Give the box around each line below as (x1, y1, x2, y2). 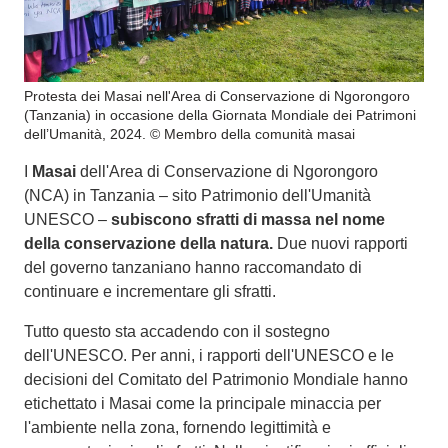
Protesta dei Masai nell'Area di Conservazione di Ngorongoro (24, 88, 410, 105)
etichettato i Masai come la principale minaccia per (24, 395, 381, 413)
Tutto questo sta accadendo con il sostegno (24, 323, 330, 341)
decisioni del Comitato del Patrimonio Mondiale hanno (24, 371, 408, 389)
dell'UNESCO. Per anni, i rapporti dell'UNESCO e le (24, 347, 394, 365)
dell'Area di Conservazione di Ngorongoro (76, 163, 378, 181)
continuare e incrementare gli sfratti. (24, 283, 276, 301)
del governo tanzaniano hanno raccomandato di (24, 259, 362, 277)
